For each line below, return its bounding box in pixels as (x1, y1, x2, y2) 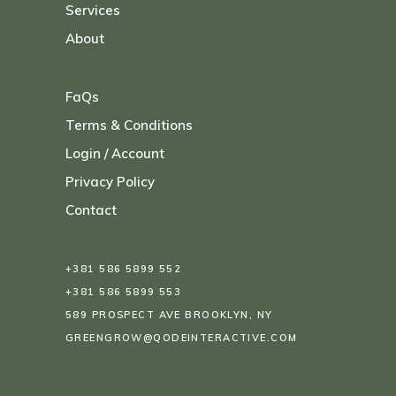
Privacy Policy (65, 173, 155, 191)
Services (65, 2, 120, 19)
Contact (65, 202, 117, 219)
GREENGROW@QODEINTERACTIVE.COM (65, 331, 298, 345)
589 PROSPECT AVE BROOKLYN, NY (65, 308, 273, 322)
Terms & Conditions (65, 117, 193, 134)
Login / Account (65, 145, 164, 163)
